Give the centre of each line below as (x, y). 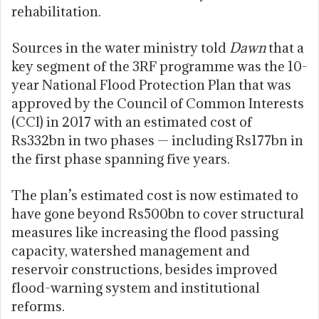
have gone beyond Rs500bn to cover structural (158, 214)
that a (285, 48)
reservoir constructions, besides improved (145, 270)
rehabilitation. (56, 12)
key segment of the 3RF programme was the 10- (159, 67)
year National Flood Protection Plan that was (151, 85)
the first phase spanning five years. (121, 159)
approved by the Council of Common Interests (158, 104)
